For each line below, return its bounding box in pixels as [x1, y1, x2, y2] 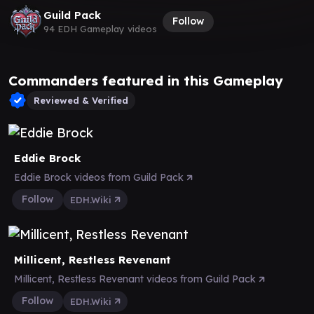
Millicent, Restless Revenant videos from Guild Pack [14, 272, 259, 285]
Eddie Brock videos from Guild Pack [14, 170, 186, 184]
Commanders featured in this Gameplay [8, 71, 283, 89]
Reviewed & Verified [34, 94, 128, 106]
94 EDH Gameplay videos [43, 23, 157, 34]
